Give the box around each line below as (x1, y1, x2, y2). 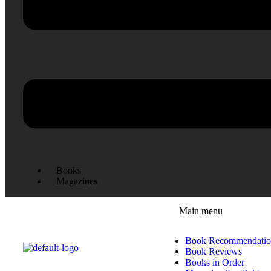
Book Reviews (185, 246, 242, 257)
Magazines (56, 176, 97, 187)
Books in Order (185, 257, 244, 268)
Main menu (179, 206, 223, 217)
